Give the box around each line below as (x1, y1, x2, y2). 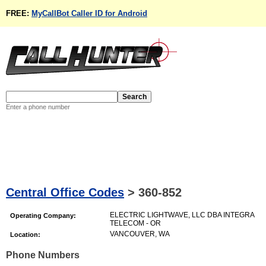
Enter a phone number (6, 103, 70, 110)
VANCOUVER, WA (110, 229, 170, 238)
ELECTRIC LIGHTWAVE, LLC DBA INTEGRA (110, 210, 254, 219)
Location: (10, 230, 40, 238)
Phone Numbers (6, 250, 80, 261)
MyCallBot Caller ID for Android (31, 9, 147, 18)
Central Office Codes (6, 186, 124, 199)
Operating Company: (10, 211, 76, 219)
